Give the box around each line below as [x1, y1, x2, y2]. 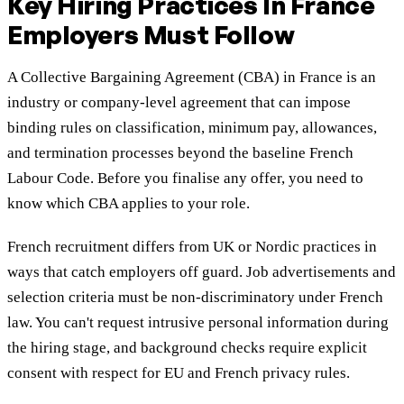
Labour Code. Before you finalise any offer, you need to [7, 170, 363, 188]
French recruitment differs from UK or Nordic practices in [7, 238, 377, 256]
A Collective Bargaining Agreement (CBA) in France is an [7, 69, 376, 87]
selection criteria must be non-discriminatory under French [7, 289, 383, 307]
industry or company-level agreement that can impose [7, 94, 351, 112]
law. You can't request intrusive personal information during [7, 314, 389, 332]
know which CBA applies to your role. [7, 195, 250, 213]
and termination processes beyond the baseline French [7, 144, 353, 162]
